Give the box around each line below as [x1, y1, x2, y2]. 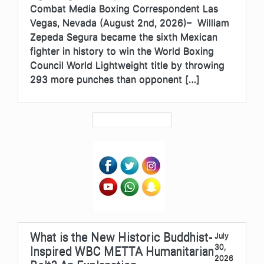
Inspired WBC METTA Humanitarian [30, 243, 214, 258]
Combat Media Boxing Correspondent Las [30, 2, 218, 14]
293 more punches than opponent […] [30, 72, 200, 85]
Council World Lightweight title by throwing [30, 58, 225, 71]
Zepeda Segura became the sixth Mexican [30, 30, 217, 42]
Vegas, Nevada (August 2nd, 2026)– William [30, 16, 229, 28]
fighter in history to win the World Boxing [30, 44, 214, 57]
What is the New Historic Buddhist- [30, 229, 213, 244]
